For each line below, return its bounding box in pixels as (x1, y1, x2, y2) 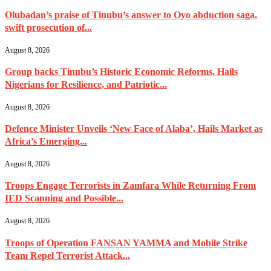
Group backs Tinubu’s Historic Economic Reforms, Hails (5, 67, 238, 77)
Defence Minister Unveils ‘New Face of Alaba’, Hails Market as (5, 123, 263, 134)
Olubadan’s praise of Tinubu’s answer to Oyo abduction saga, (5, 10, 257, 21)
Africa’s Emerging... (5, 136, 87, 147)
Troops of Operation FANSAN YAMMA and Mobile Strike (5, 237, 247, 248)
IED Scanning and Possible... (5, 193, 123, 204)
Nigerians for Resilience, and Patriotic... (5, 79, 167, 90)
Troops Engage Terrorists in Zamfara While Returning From (5, 180, 256, 191)
